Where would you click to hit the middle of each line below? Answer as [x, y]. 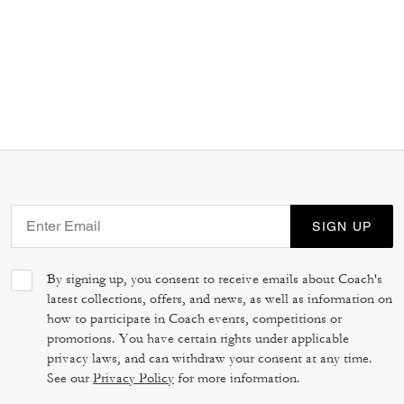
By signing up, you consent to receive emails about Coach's [215, 279]
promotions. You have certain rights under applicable [198, 338]
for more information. [237, 378]
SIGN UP [342, 226]
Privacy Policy [133, 378]
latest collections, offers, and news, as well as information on [220, 298]
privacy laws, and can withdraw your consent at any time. [210, 358]
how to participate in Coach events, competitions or [194, 318]
